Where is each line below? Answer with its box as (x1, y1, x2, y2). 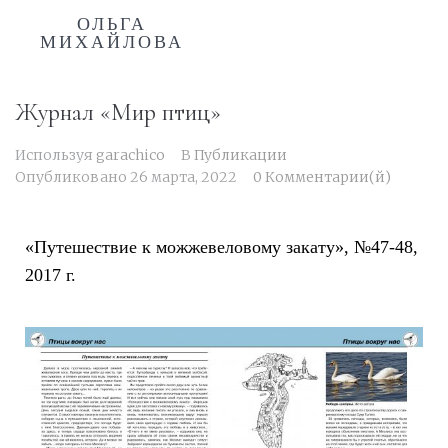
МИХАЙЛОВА (40, 32, 184, 52)
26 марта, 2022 (130, 168, 237, 186)
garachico (96, 146, 165, 164)
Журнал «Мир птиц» (15, 98, 221, 127)
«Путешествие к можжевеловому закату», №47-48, (25, 237, 418, 257)
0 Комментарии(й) (253, 168, 391, 186)
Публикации (194, 146, 287, 164)
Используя (15, 146, 96, 164)
